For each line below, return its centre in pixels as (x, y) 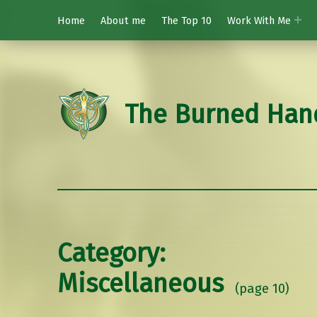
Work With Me (259, 20)
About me (123, 20)
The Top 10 (186, 20)
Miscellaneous (140, 284)
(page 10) (262, 289)
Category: (111, 254)
